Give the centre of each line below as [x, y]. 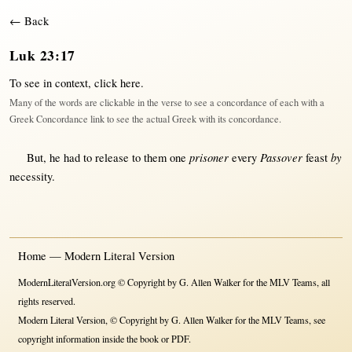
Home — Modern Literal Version [97, 256]
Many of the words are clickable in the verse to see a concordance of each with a [167, 103]
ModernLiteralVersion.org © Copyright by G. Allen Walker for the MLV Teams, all [174, 282]
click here [117, 83]
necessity [30, 177]
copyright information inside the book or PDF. [105, 339]
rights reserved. [47, 301]
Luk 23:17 [42, 55]
